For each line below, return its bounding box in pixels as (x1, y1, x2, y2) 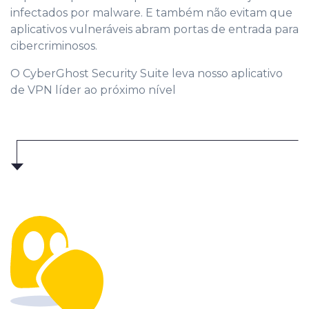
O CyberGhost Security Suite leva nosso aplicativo (10, 66, 283, 80)
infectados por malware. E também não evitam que (10, 6, 292, 19)
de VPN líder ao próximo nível (10, 83, 176, 97)
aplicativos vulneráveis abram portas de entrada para (10, 22, 299, 36)
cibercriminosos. (10, 39, 97, 52)
